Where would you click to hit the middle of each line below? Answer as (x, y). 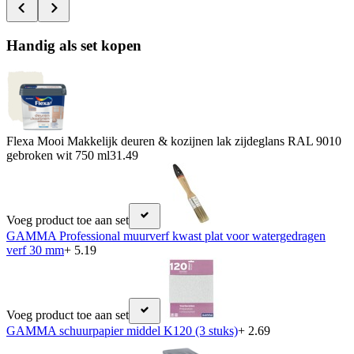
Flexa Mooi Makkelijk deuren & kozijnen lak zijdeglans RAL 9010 (174, 141)
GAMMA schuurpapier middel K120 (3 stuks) (122, 330)
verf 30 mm (35, 250)
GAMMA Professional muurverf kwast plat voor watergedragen (166, 235)
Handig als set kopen (74, 46)
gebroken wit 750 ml (58, 155)
